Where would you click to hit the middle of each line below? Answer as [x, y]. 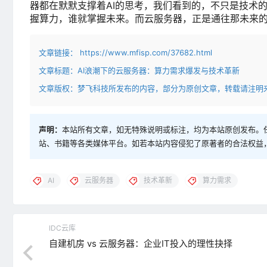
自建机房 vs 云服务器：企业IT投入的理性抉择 [141, 243]
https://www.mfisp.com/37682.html [145, 52]
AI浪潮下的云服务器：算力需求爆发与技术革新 [159, 70]
